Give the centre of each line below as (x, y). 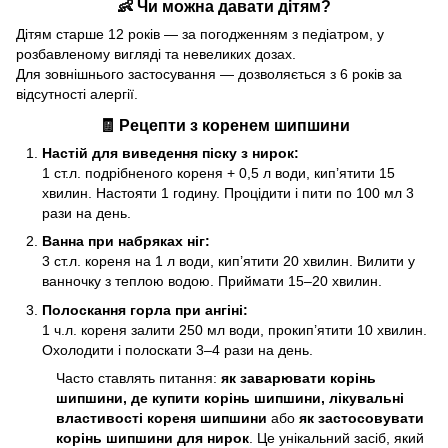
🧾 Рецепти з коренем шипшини (224, 124)
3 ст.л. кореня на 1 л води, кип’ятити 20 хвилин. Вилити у (228, 261)
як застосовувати (361, 417)
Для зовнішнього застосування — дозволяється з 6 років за (209, 73)
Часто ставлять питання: (138, 377)
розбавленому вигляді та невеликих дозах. (156, 53)
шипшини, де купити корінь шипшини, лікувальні (230, 397)
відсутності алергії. (77, 93)
